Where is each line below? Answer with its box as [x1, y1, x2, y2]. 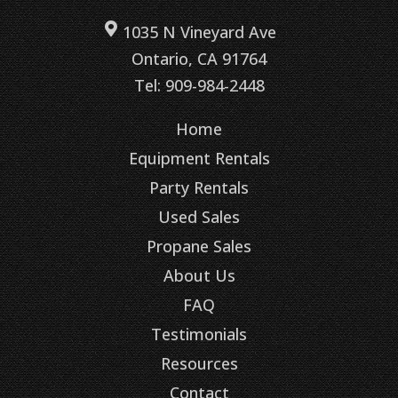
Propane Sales [147, 235, 251, 257]
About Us [163, 264, 235, 286]
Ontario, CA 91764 [131, 47, 267, 69]
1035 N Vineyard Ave [122, 20, 276, 43]
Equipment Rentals [128, 147, 270, 169]
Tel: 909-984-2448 [133, 74, 265, 96]
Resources [160, 352, 238, 374]
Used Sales [158, 205, 240, 227]
